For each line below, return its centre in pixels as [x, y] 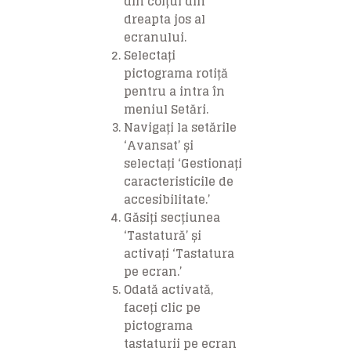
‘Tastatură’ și [163, 236]
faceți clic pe [163, 308]
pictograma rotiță [176, 74]
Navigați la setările [181, 128]
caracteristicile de [179, 182]
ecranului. [156, 38]
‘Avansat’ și [159, 146]
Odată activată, [169, 290]
